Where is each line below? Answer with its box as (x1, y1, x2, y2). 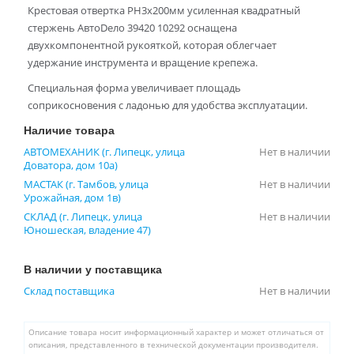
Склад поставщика (24, 284, 115, 299)
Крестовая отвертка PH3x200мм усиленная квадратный (28, 3, 300, 18)
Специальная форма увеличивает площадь (28, 81, 241, 96)
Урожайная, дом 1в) (24, 190, 121, 205)
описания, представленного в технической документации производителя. (28, 340, 318, 351)
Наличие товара (24, 122, 115, 138)
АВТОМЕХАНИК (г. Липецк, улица (24, 145, 185, 160)
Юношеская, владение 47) (24, 223, 151, 238)
